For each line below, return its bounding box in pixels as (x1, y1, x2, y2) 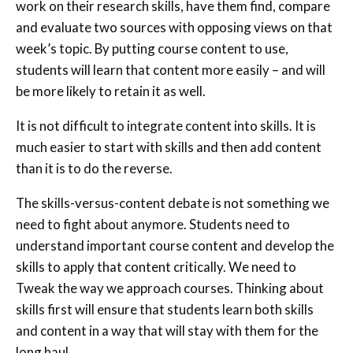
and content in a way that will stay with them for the (16, 321, 318, 339)
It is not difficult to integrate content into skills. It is (16, 117, 316, 134)
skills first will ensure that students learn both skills (16, 300, 314, 318)
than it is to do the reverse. (16, 159, 173, 176)
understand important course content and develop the (16, 236, 334, 254)
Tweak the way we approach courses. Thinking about (16, 279, 324, 296)
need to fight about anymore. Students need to (16, 215, 290, 232)
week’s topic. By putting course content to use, (16, 39, 288, 57)
